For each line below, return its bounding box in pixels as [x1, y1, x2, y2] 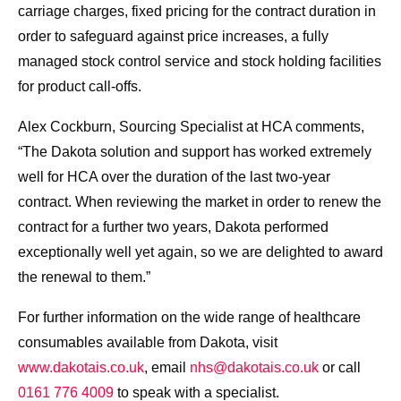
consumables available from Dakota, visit [18, 335, 277, 351]
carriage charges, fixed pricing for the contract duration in [18, 4, 376, 20]
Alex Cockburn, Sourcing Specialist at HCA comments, [18, 119, 364, 135]
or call [319, 360, 361, 376]
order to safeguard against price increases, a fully [18, 29, 328, 45]
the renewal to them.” [18, 269, 150, 286]
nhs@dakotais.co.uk [190, 360, 319, 376]
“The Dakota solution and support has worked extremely [18, 144, 371, 160]
